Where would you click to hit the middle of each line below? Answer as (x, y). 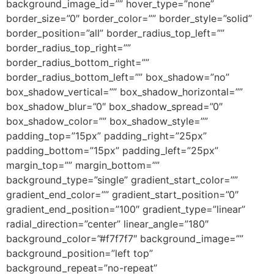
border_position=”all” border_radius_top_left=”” (115, 33)
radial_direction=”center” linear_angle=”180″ (107, 224)
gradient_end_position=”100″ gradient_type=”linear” (126, 209)
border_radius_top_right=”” (68, 48)
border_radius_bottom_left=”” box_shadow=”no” (118, 77)
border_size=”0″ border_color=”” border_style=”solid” (129, 19)
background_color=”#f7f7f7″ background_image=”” (125, 239)
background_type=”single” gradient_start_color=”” (122, 180)
